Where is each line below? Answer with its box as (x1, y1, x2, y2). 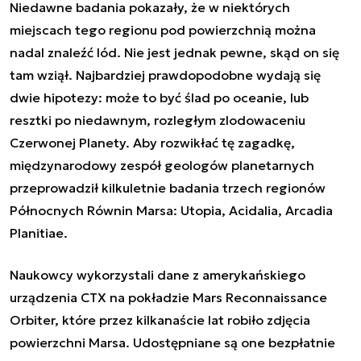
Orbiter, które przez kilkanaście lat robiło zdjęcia (10, 311, 310, 328)
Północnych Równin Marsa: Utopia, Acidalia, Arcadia (10, 201, 333, 218)
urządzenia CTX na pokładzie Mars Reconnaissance (10, 288, 327, 305)
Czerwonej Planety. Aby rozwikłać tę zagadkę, (10, 134, 295, 151)
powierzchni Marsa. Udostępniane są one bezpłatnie (10, 334, 335, 351)
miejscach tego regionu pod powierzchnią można (10, 21, 316, 38)
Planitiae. (10, 224, 68, 241)
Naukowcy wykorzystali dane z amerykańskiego (10, 266, 305, 283)
